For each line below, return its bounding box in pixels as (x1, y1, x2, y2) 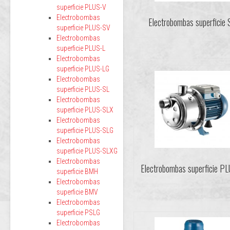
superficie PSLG (56, 208, 100, 217)
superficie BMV (56, 188, 98, 196)
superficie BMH (56, 167, 98, 176)
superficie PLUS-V (56, 3, 106, 11)
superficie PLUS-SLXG (56, 147, 118, 155)
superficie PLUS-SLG (56, 126, 113, 135)
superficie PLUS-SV (56, 24, 110, 32)
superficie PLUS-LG (56, 65, 109, 73)
